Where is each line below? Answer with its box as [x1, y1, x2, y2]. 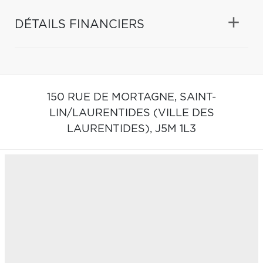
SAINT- [180, 92, 216, 103]
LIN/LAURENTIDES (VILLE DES [49, 107, 214, 119]
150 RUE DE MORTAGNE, [47, 92, 180, 103]
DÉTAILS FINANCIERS [15, 18, 144, 31]
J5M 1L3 [155, 123, 196, 134]
